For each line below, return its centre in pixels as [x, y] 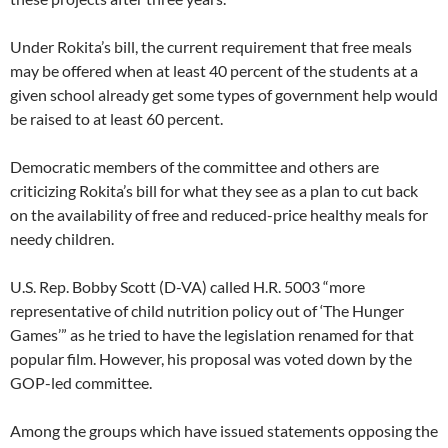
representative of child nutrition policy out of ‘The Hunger [207, 310]
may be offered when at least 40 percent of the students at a [214, 70]
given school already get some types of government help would [224, 94]
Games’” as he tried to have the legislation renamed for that [212, 334]
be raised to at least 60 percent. [116, 118]
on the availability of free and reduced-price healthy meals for [219, 214]
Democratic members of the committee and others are [194, 166]
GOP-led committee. [81, 382]
